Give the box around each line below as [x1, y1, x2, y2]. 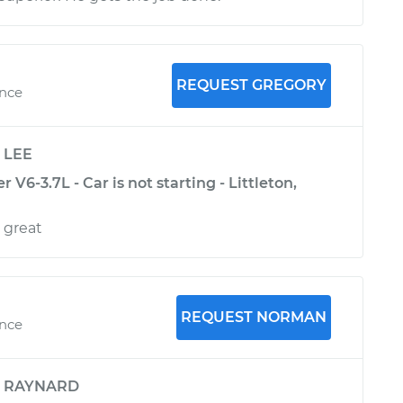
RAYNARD [4, 378, 79, 395]
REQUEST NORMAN [180, 309, 327, 326]
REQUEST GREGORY [175, 76, 327, 94]
